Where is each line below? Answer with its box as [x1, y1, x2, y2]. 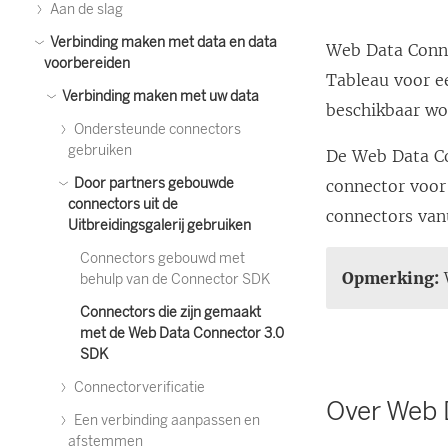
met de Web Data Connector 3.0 [80, 325, 284, 342]
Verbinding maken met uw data [59, 88, 259, 105]
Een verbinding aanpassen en [71, 412, 260, 429]
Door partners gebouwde [71, 175, 234, 192]
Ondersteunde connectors [71, 121, 241, 138]
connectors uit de [68, 196, 178, 213]
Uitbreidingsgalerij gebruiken [68, 217, 251, 234]
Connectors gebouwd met [80, 250, 245, 267]
